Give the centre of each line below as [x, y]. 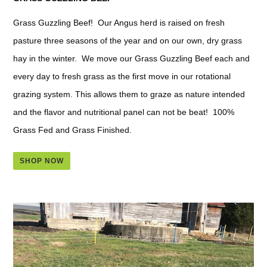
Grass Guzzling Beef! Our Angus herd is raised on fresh [119, 22]
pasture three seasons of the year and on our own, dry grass [128, 40]
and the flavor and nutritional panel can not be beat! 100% [124, 112]
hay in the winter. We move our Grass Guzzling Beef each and [131, 58]
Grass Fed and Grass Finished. [72, 130]
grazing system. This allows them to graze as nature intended [129, 94]
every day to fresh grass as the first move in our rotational [122, 76]
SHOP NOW [42, 161]
